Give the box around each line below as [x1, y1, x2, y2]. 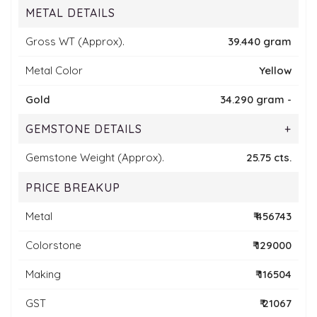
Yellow [259, 64, 292, 78]
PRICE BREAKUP [25, 180, 120, 195]
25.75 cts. [246, 151, 292, 165]
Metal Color [25, 64, 83, 78]
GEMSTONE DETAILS [25, 122, 142, 137]
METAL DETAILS [25, 6, 115, 21]
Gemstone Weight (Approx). [25, 151, 164, 165]
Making [25, 267, 61, 282]
